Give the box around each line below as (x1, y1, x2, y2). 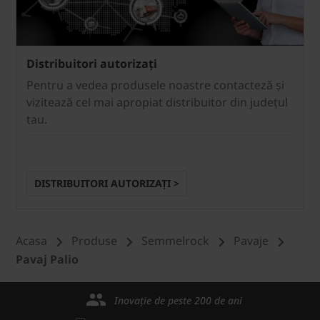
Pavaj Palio (16, 251, 79, 268)
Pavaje (234, 233, 269, 249)
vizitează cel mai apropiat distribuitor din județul (26, 94, 288, 111)
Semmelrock (141, 233, 209, 249)
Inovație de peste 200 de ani (114, 294, 242, 308)
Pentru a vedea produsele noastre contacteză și (26, 77, 284, 94)
